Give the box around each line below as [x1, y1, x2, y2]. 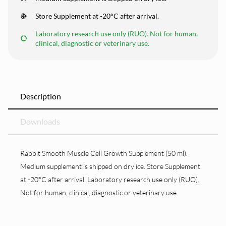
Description [20, 91, 61, 101]
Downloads [20, 117, 60, 126]
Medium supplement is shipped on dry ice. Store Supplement [20, 162, 200, 171]
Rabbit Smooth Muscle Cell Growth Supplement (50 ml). [20, 149, 188, 157]
